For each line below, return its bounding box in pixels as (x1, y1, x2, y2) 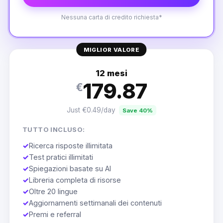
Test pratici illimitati (28, 152, 93, 161)
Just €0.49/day (67, 106, 116, 114)
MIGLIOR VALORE (83, 46, 140, 53)
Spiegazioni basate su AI (28, 164, 111, 173)
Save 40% (122, 107, 153, 114)
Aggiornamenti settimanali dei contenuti (28, 198, 162, 207)
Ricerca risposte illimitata (28, 141, 112, 150)
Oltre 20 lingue (28, 187, 78, 196)
